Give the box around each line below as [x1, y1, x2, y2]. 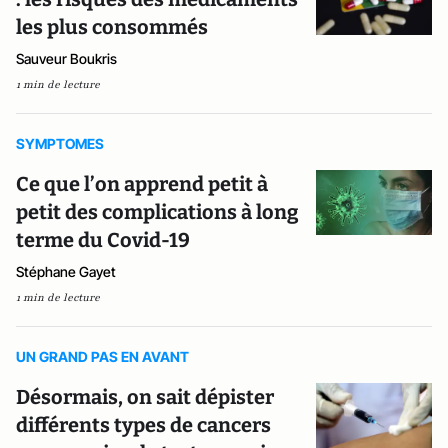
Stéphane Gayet [16, 263, 116, 280]
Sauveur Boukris [16, 50, 117, 67]
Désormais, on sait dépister [16, 385, 274, 409]
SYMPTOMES [16, 135, 104, 152]
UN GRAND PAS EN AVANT [16, 348, 189, 365]
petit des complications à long [16, 200, 298, 224]
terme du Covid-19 [16, 228, 190, 252]
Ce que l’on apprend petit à [16, 172, 268, 196]
